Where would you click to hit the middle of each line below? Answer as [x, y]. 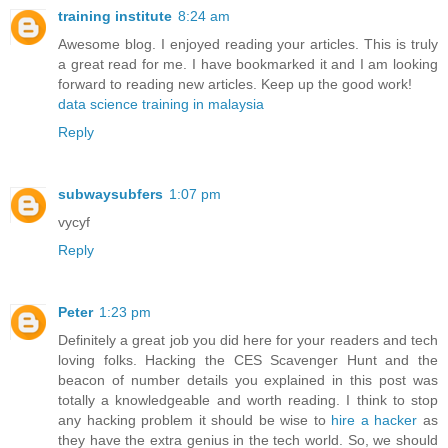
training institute [115, 15]
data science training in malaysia [161, 103]
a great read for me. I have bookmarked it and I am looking [248, 63]
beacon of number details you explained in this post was [248, 379]
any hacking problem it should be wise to [195, 419]
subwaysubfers [110, 193]
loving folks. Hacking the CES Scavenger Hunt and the [248, 359]
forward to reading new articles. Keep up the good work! [235, 83]
